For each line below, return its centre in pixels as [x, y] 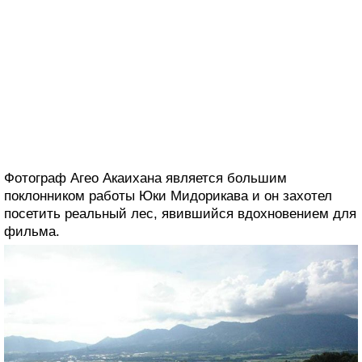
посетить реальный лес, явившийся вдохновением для [180, 214]
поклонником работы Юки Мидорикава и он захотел [168, 196]
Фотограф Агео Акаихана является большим [145, 179]
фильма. [32, 232]
